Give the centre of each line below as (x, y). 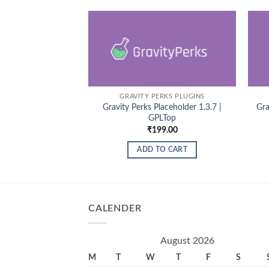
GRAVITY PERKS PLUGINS (162, 97)
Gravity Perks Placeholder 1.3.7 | (162, 107)
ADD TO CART (162, 150)
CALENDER (115, 208)
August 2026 (187, 241)
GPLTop (162, 118)
